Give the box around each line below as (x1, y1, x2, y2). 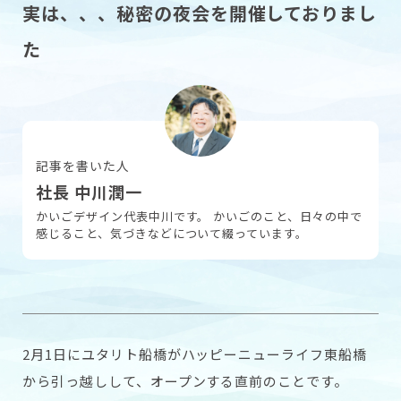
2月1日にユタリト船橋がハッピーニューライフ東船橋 (22, 345, 367, 364)
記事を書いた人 (36, 157, 130, 175)
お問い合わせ (155, 126, 246, 148)
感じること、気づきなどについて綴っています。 (36, 225, 309, 243)
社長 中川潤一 (36, 180, 142, 204)
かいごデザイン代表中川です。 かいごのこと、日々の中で (36, 208, 363, 226)
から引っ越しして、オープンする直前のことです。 (22, 371, 349, 391)
